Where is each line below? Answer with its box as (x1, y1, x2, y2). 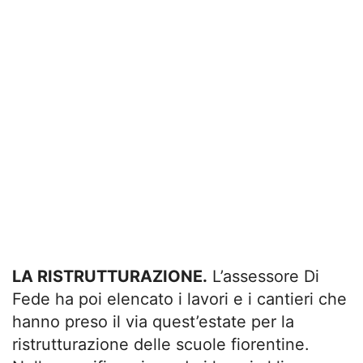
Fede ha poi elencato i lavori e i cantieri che (12, 289, 347, 309)
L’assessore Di (207, 267, 319, 286)
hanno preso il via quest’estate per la (12, 312, 294, 331)
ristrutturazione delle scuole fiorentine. (12, 335, 310, 354)
